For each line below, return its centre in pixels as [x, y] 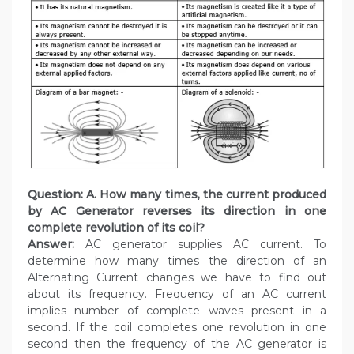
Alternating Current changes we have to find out [177, 278]
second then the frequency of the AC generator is [177, 344]
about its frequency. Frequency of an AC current [177, 294]
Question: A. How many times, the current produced [177, 195]
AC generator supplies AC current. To [200, 245]
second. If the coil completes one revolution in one [177, 328]
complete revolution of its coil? [116, 228]
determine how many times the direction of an [177, 261]
